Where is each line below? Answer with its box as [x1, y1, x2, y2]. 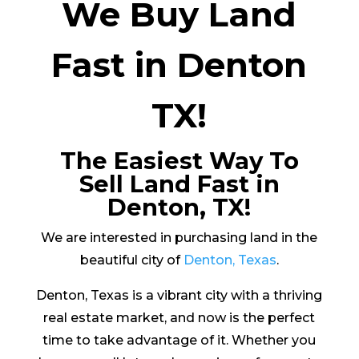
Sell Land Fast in [79, 170, 280, 199]
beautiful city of [79, 252, 184, 268]
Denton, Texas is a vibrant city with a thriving [36, 288, 323, 304]
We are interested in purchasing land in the [41, 230, 318, 246]
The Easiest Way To [59, 147, 299, 175]
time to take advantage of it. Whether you [42, 333, 317, 349]
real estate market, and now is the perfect [43, 310, 316, 326]
